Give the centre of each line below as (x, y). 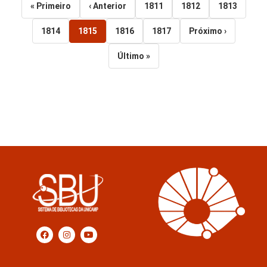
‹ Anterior (107, 6)
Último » (133, 56)
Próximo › (207, 31)
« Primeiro (50, 6)
